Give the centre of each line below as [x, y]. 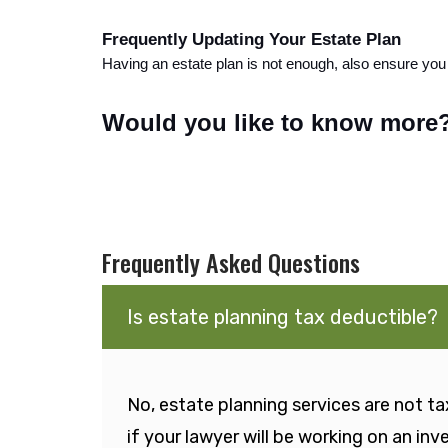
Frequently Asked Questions [231, 262]
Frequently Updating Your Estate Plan [251, 39]
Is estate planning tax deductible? [282, 317]
